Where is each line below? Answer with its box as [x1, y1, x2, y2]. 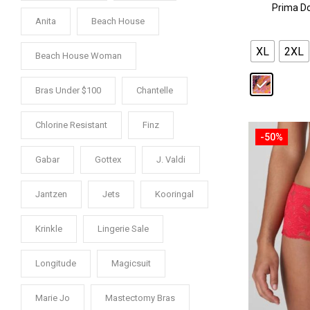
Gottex [95, 154, 121, 165]
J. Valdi [156, 154, 185, 165]
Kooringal [155, 189, 194, 199]
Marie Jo [35, 293, 70, 303]
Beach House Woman [35, 51, 122, 61]
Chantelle [136, 85, 173, 95]
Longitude [35, 258, 76, 268]
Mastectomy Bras [105, 293, 175, 303]
